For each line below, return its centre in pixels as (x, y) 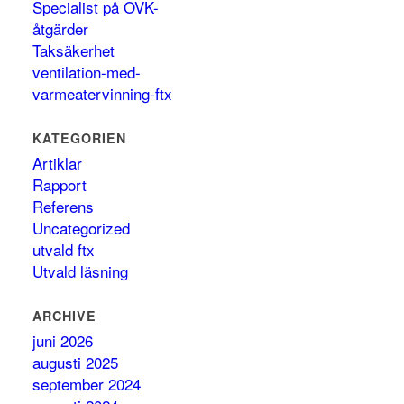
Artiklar (58, 163)
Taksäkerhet (74, 50)
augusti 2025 (76, 362)
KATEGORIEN (80, 138)
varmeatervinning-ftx (103, 93)
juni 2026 (63, 340)
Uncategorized (82, 228)
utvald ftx (64, 249)
